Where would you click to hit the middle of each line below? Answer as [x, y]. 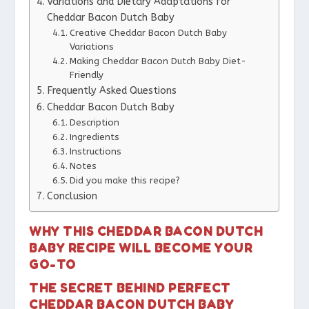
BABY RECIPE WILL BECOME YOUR [141, 247]
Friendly [86, 74]
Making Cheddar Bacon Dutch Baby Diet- [158, 61]
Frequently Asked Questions [112, 90]
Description [94, 122]
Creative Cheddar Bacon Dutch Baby [148, 32]
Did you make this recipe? [124, 180]
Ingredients [94, 137]
